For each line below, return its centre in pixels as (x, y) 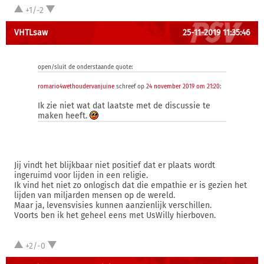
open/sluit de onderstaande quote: (85, 67)
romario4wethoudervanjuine (76, 87)
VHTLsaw (31, 33)
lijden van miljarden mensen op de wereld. (95, 195)
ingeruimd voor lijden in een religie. (81, 175)
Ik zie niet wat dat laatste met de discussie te (124, 106)
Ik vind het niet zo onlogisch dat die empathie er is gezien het (131, 185)
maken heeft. (64, 116)
